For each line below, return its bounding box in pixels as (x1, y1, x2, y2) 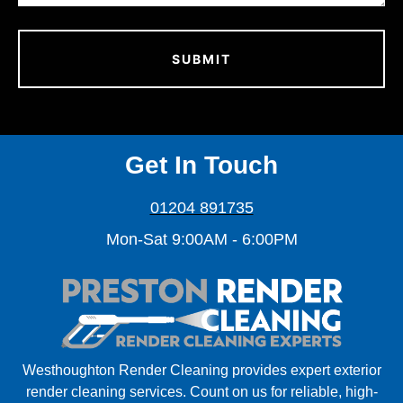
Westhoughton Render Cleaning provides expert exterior (22, 362, 381, 378)
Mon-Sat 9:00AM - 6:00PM (105, 229, 298, 248)
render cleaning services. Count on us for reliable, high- (25, 383, 378, 399)
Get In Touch (125, 150, 278, 179)
